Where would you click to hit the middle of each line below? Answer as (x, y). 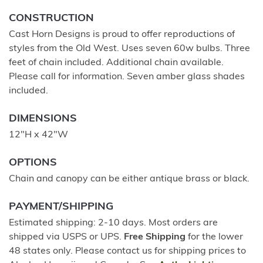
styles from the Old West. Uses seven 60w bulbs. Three (129, 48)
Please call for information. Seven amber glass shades (127, 77)
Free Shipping (155, 237)
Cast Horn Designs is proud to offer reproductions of (122, 34)
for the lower (214, 237)
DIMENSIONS (43, 119)
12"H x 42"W (38, 135)
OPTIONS (33, 163)
